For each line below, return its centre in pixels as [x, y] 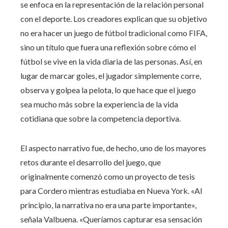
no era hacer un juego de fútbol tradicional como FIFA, [114, 33]
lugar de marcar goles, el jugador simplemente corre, [111, 75]
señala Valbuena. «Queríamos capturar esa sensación [111, 219]
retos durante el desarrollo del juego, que [91, 162]
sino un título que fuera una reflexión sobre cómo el [108, 47]
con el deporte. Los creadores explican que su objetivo [114, 18]
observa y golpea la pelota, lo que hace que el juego [108, 90]
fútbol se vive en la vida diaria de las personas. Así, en [111, 61]
